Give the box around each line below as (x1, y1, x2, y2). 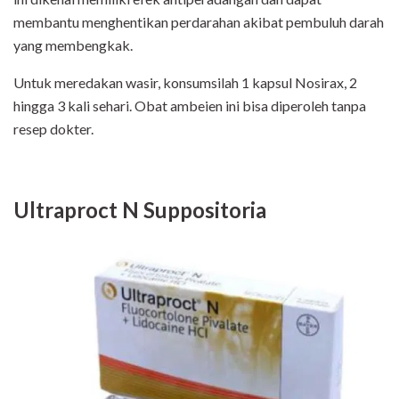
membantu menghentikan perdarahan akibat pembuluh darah (13, 12, 384, 30)
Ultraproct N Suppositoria (13, 196, 266, 223)
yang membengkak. (13, 36, 133, 53)
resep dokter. (13, 119, 94, 137)
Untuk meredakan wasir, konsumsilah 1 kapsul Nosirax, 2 (13, 73, 357, 91)
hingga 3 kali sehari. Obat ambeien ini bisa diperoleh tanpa (13, 96, 366, 114)
